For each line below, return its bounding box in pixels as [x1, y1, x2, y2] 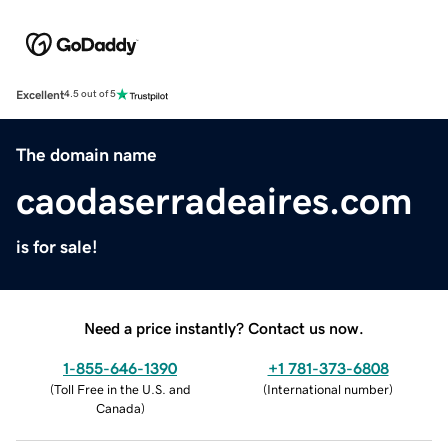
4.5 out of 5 [64, 89, 116, 100]
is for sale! [16, 237, 98, 256]
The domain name [16, 145, 157, 164]
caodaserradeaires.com [16, 181, 413, 220]
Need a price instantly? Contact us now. [84, 319, 364, 336]
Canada [95, 401, 141, 415]
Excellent [16, 88, 64, 101]
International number [267, 382, 389, 396]
